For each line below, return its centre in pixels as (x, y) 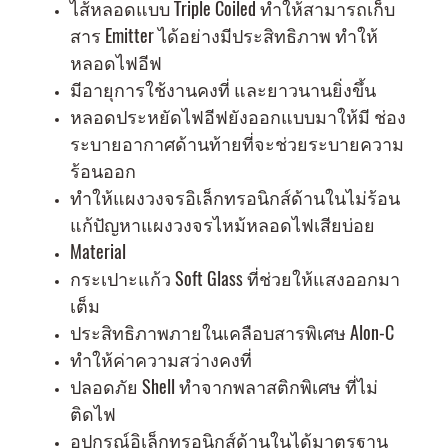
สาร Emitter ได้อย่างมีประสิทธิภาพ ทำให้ (224, 35)
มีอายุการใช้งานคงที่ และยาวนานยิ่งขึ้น (223, 89)
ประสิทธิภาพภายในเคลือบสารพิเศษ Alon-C (232, 332)
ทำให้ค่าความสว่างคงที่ (161, 359)
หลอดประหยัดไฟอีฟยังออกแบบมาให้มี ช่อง (238, 116)
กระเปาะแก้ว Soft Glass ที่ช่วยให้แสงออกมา (235, 278)
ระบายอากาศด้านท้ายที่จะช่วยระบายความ (237, 143)
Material (98, 251)
